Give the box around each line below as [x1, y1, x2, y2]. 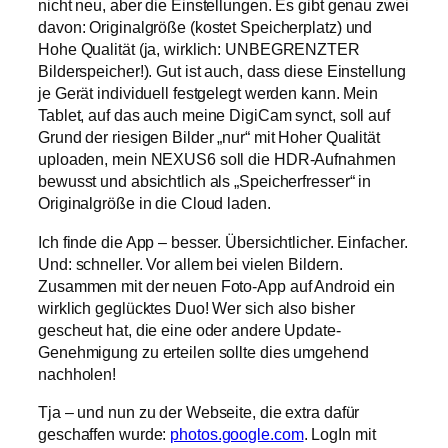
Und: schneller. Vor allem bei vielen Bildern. [38, 254, 343, 273]
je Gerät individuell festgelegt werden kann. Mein [38, 84, 379, 103]
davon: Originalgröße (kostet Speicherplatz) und [38, 18, 373, 37]
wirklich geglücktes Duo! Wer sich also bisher [38, 298, 355, 317]
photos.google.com [170, 424, 304, 443]
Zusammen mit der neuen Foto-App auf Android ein [38, 276, 396, 295]
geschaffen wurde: [38, 424, 171, 443]
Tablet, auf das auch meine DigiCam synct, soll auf [38, 106, 390, 125]
